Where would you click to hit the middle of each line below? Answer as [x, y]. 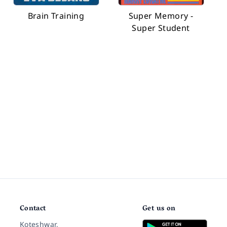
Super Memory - [161, 16]
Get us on [159, 209]
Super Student [161, 28]
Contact [33, 209]
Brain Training [56, 16]
